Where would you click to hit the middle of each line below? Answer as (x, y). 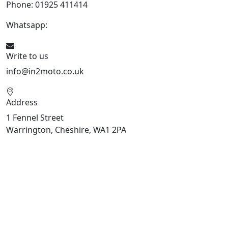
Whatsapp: (28, 25)
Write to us (27, 56)
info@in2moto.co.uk (45, 72)
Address (22, 103)
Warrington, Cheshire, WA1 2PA (66, 130)
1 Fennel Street (35, 118)
